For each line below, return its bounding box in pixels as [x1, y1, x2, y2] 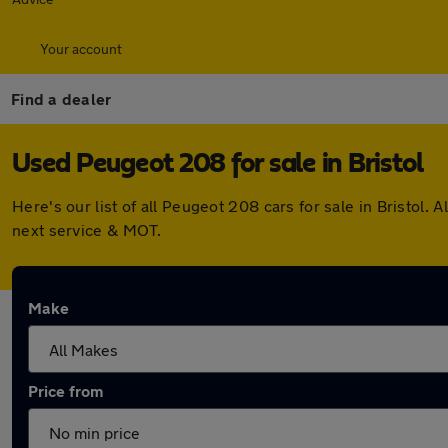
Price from [28, 381, 103, 400]
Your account [40, 40, 122, 57]
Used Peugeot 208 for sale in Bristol [12, 150, 423, 178]
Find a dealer [11, 89, 112, 108]
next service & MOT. [12, 220, 162, 239]
